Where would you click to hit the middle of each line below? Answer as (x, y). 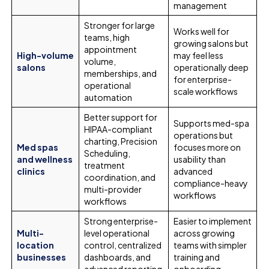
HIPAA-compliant (119, 129)
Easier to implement (213, 221)
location (36, 245)
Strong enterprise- (121, 221)
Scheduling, (107, 153)
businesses (42, 257)
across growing (204, 233)
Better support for (121, 117)
